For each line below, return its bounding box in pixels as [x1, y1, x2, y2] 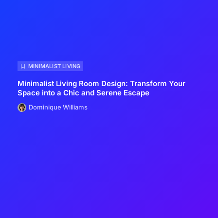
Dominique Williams [29, 103, 88, 111]
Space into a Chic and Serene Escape [18, 88, 149, 97]
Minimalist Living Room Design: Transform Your [18, 78, 185, 88]
